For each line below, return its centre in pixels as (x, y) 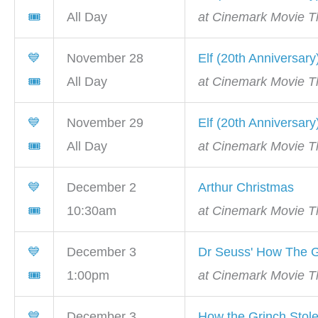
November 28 (105, 59)
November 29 (105, 123)
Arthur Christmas (246, 188)
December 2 (102, 188)
